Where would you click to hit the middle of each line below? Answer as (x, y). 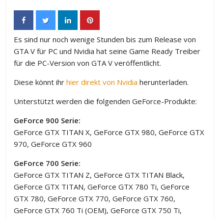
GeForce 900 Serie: (47, 120)
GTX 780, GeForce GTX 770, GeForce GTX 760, (95, 198)
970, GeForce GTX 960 (53, 144)
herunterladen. (163, 82)
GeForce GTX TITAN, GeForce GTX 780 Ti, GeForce (102, 187)
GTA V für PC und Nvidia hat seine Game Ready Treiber (107, 51)
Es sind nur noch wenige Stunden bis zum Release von (105, 39)
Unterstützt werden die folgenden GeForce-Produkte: (106, 101)
